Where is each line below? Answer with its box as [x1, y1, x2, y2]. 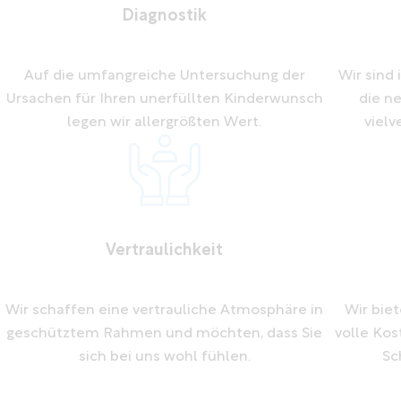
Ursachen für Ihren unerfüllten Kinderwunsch [5, 91, 323, 107]
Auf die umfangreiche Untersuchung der [23, 68, 305, 83]
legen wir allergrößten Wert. [67, 115, 262, 130]
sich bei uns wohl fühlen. [78, 349, 251, 364]
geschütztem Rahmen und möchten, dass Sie [6, 326, 323, 341]
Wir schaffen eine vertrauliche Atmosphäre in [5, 303, 324, 318]
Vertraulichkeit [106, 242, 224, 260]
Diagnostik [122, 7, 208, 25]
